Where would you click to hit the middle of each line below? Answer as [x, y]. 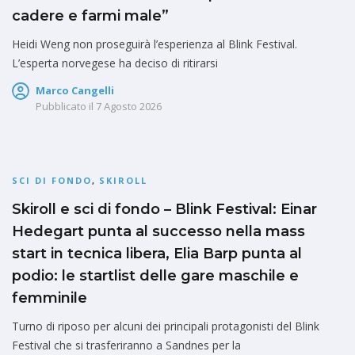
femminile [50, 298]
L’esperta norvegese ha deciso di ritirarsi [115, 63]
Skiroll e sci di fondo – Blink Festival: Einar [164, 209]
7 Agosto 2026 [129, 106]
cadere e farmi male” [90, 15]
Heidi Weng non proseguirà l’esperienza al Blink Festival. [155, 44]
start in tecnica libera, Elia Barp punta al [157, 253]
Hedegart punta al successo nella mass [158, 231]
